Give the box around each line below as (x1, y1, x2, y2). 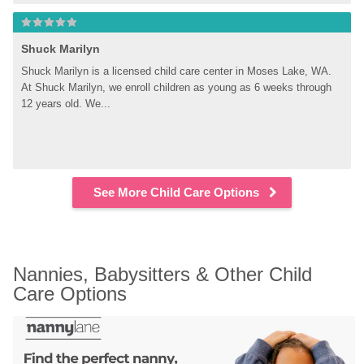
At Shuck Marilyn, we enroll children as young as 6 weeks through (21, 81, 332, 93)
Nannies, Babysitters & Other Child (13, 263, 313, 285)
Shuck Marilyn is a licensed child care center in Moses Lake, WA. (21, 65, 332, 77)
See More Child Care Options (93, 185, 259, 199)
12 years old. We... (21, 97, 111, 110)
